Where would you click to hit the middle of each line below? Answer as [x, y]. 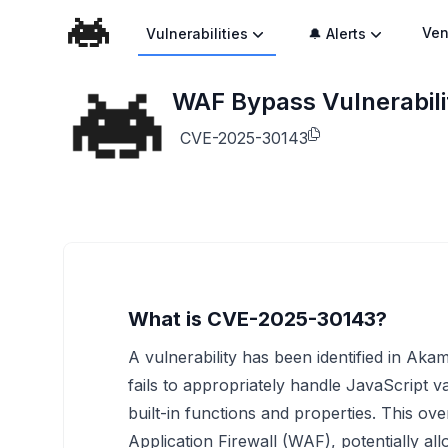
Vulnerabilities [197, 33]
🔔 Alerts [337, 33]
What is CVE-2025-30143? [257, 319]
